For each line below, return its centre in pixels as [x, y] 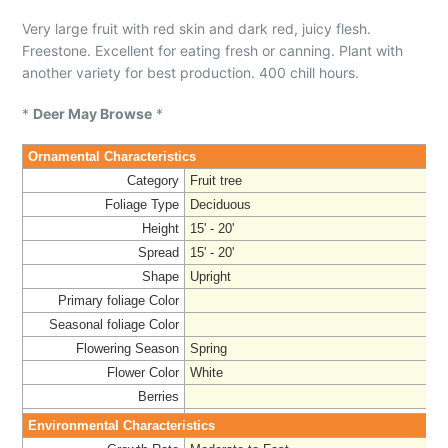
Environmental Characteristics [121, 426]
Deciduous [220, 205]
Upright [210, 277]
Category [153, 181]
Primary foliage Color [118, 301]
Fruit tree [216, 181]
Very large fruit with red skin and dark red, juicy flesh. [196, 28]
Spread [158, 253]
